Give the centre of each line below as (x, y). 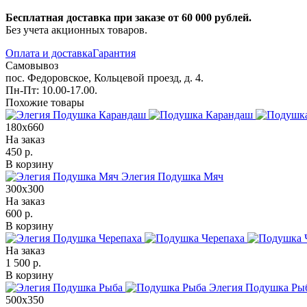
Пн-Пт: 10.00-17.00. (51, 90)
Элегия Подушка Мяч (172, 176)
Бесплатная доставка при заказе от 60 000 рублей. (128, 17)
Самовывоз (32, 65)
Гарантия (114, 53)
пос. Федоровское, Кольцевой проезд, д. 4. (105, 77)
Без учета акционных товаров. (76, 29)
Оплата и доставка (49, 53)
